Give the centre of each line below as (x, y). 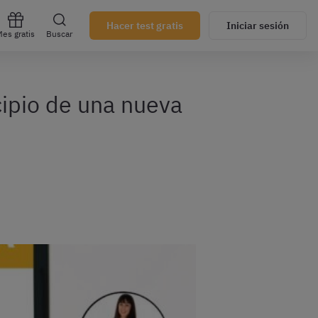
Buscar (59, 34)
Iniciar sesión (258, 26)
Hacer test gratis (145, 26)
